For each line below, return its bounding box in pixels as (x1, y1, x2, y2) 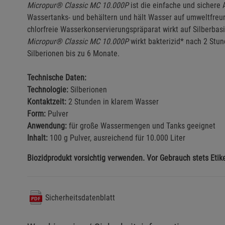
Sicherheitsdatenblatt (43, 192, 115, 202)
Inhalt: (27, 133, 48, 143)
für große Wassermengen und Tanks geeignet (67, 121, 215, 131)
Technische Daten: (27, 73, 86, 82)
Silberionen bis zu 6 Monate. (27, 49, 120, 58)
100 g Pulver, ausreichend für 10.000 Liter (48, 133, 185, 143)
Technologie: (27, 85, 68, 94)
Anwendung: (27, 121, 67, 131)
